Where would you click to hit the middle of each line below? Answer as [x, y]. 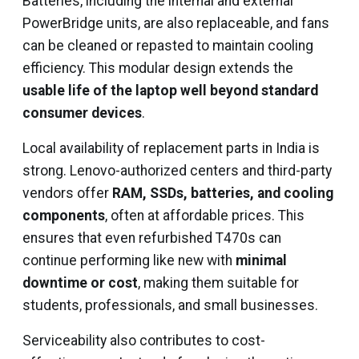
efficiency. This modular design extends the [158, 68]
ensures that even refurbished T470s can [152, 238]
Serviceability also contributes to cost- [144, 341]
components [64, 216]
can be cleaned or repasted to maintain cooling [168, 46]
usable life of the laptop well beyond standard [170, 91]
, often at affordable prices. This [205, 216]
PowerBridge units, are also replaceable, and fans [176, 23]
